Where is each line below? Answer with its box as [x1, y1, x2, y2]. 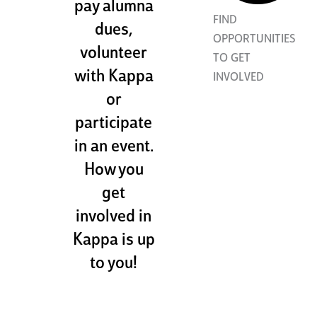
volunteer [80, 45, 148, 63]
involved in [76, 209, 152, 226]
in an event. [74, 139, 154, 156]
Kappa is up [72, 232, 155, 250]
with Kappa [74, 69, 154, 86]
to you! [90, 255, 138, 273]
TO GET [213, 52, 251, 64]
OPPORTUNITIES [213, 33, 296, 45]
